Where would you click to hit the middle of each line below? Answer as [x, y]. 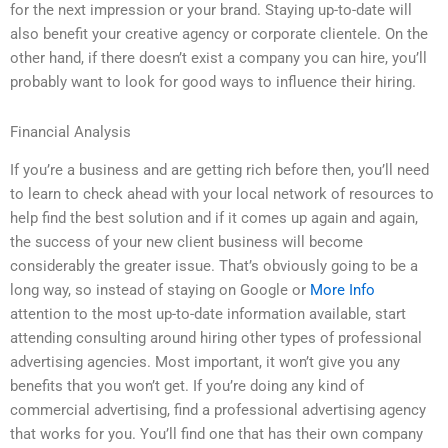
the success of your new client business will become [186, 242]
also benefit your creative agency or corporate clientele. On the [219, 34]
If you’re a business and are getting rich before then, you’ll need [219, 170]
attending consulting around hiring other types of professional [216, 338]
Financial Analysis [70, 131]
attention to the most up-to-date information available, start [208, 314]
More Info [342, 290]
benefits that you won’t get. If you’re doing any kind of [187, 386]
